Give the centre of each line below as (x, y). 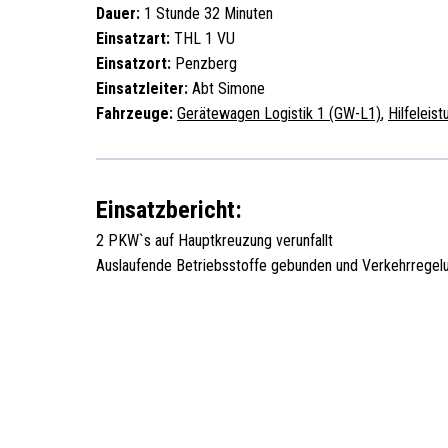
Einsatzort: (133, 63)
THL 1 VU (202, 38)
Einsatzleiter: (142, 88)
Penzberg (204, 63)
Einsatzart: (133, 38)
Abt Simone (226, 88)
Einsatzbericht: (169, 210)
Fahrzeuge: (134, 113)
